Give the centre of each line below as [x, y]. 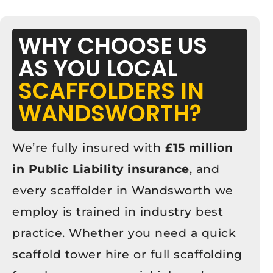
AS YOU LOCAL [98, 68]
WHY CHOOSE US [113, 45]
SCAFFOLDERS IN [111, 90]
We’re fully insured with [89, 147]
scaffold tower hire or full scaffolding [127, 254]
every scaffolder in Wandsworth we [123, 190]
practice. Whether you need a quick [124, 233]
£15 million [199, 147]
